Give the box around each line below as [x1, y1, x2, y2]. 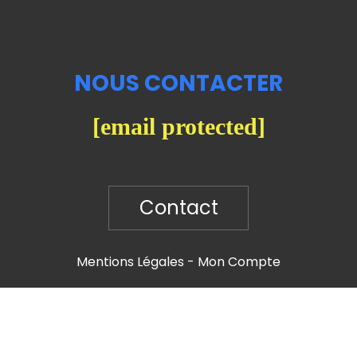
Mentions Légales [76, 252, 184, 271]
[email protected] [92, 112, 265, 139]
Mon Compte [198, 252, 280, 271]
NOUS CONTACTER [74, 67, 283, 99]
